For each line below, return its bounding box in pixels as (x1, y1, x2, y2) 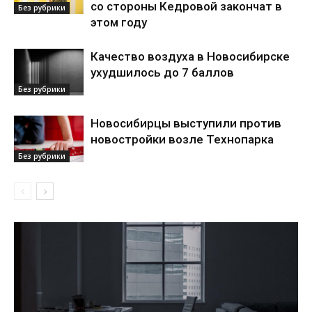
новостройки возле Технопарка (91, 132, 274, 146)
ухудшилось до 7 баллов (91, 65, 234, 79)
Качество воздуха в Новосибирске (91, 49, 290, 63)
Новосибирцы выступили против (91, 116, 281, 130)
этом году (91, 15, 147, 29)
